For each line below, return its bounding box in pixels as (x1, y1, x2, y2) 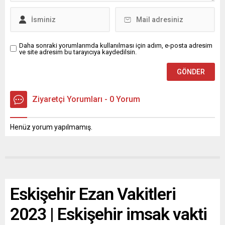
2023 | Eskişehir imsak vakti (10, 203, 207, 224)
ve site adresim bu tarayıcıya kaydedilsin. (19, 48, 137, 56)
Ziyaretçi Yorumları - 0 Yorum (32, 94, 140, 104)
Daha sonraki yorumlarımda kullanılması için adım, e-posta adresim (19, 41, 212, 49)
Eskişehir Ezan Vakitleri (10, 183, 176, 204)
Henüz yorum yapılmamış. (10, 123, 92, 131)
